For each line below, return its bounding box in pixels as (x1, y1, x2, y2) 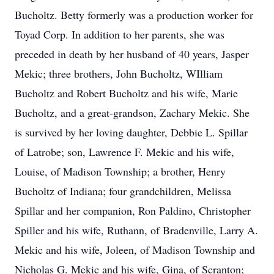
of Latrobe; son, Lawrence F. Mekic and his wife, (15, 144, 234, 159)
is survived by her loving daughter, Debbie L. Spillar (15, 125, 248, 139)
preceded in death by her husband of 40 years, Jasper (15, 46, 249, 61)
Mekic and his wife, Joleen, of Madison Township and (15, 242, 255, 257)
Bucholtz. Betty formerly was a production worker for (15, 7, 253, 22)
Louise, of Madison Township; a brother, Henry (15, 164, 226, 179)
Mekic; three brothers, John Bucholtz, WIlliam (15, 66, 223, 81)
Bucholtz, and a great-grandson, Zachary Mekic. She (15, 105, 250, 120)
